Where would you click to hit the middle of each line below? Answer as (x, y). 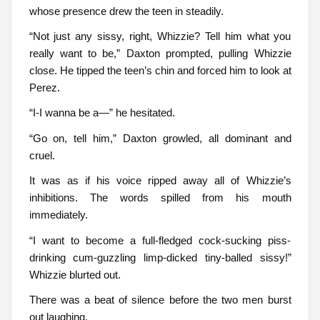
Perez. (44, 87)
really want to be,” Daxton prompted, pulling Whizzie (160, 53)
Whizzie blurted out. (75, 274)
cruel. (42, 155)
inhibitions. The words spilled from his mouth (160, 198)
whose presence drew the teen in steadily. (126, 11)
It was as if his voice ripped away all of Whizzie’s (160, 181)
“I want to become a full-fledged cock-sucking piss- (160, 240)
